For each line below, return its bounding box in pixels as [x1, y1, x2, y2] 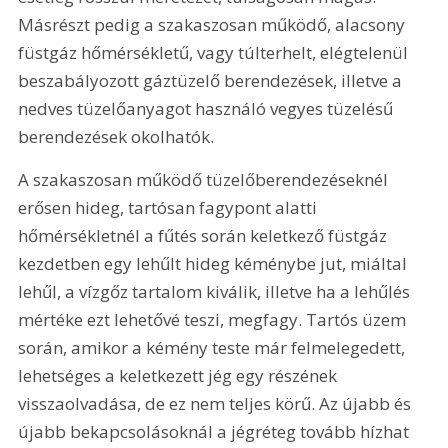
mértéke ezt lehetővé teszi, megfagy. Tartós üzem [18, 308, 411, 332]
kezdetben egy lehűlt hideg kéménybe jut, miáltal [18, 252, 412, 276]
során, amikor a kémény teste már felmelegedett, [18, 336, 410, 360]
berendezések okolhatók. [18, 125, 215, 149]
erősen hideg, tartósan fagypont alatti [18, 196, 322, 220]
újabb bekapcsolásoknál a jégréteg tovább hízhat [18, 420, 414, 444]
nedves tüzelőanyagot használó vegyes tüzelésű [18, 97, 398, 121]
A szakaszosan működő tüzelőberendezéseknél [18, 168, 393, 192]
